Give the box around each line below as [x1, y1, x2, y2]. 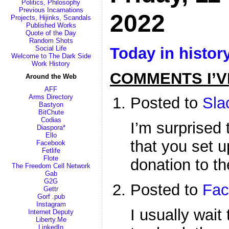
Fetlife [41, 147, 60, 154]
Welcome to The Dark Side [11, 52, 91, 60]
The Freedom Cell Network [11, 162, 90, 170]
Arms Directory [29, 93, 73, 101]
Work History [32, 60, 70, 67]
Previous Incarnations [18, 6, 83, 14]
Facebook [36, 139, 65, 147]
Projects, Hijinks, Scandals [11, 14, 91, 21]
